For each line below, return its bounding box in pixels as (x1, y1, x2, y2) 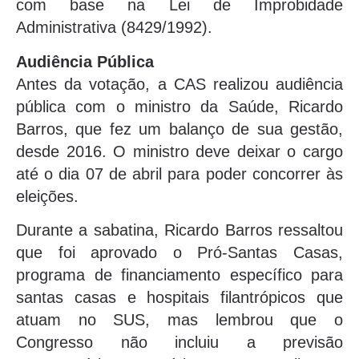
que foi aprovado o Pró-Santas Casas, (16, 243, 343, 261)
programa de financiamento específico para (16, 265, 343, 284)
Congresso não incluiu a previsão (16, 333, 343, 351)
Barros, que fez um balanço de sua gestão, (16, 119, 343, 138)
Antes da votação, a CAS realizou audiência (16, 75, 343, 93)
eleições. (16, 187, 79, 205)
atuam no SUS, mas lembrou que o (16, 310, 343, 329)
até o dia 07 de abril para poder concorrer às (16, 164, 343, 183)
